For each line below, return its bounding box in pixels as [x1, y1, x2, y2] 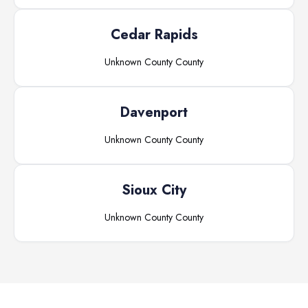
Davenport [120, 102, 188, 122]
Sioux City [122, 180, 186, 200]
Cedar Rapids [110, 25, 198, 45]
